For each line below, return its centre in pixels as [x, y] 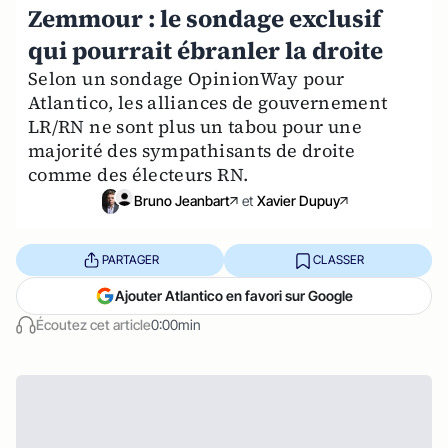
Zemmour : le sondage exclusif [204, 18]
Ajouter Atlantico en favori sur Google [234, 295]
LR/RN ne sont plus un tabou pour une [195, 126]
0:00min [176, 324]
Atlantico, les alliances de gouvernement [208, 102]
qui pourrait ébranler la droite [205, 50]
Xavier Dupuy [298, 201]
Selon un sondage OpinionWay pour [186, 78]
